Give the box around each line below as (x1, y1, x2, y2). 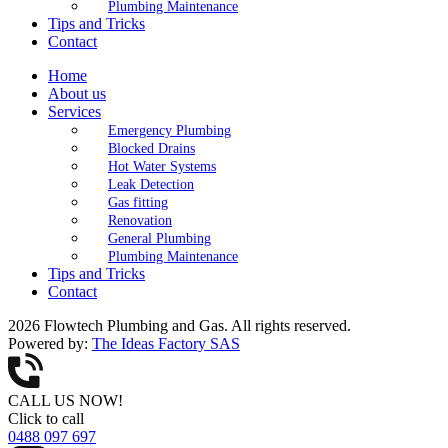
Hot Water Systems (108, 158, 216, 174)
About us (48, 84, 106, 102)
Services (48, 102, 101, 120)
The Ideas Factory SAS (92, 334, 240, 352)
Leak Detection (108, 176, 194, 192)
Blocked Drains (108, 140, 195, 156)
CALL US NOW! (8, 391, 123, 409)
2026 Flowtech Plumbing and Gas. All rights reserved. (8, 316, 351, 334)
